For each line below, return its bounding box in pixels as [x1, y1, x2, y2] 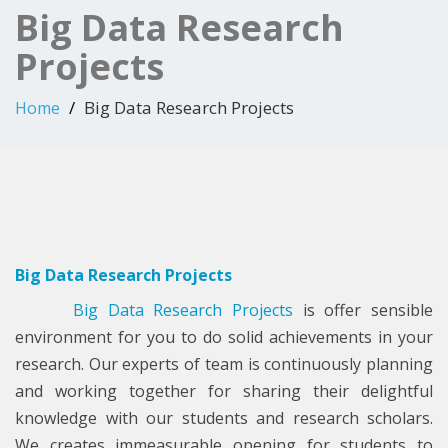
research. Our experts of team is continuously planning [15, 353, 433, 376]
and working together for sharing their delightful [15, 380, 433, 403]
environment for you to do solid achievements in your [15, 326, 433, 349]
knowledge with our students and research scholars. [15, 407, 433, 430]
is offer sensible [293, 299, 433, 322]
